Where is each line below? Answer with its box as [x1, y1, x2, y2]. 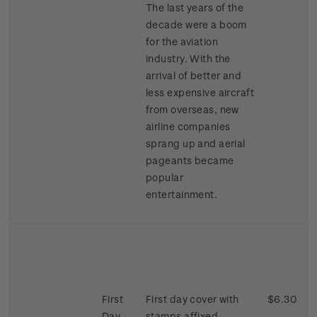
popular [146, 171, 184, 184]
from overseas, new [146, 103, 239, 116]
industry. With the [146, 52, 231, 65]
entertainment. [146, 188, 220, 201]
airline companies [146, 120, 231, 133]
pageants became [146, 154, 234, 167]
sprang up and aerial [146, 137, 246, 150]
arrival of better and [146, 69, 242, 82]
